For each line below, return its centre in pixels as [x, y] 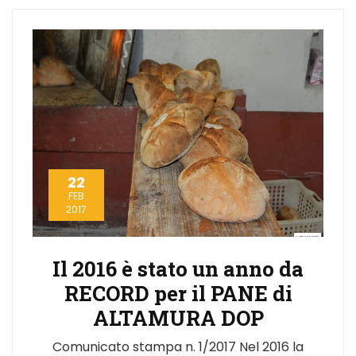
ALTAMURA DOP [178, 318]
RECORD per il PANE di [178, 294]
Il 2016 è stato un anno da [178, 269]
